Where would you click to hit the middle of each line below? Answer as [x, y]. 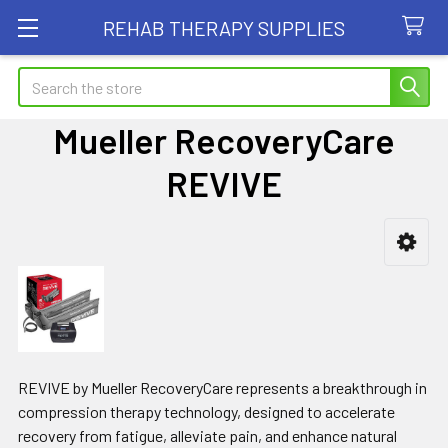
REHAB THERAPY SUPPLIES [224, 27]
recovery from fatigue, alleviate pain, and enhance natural [207, 436]
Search [41, 78]
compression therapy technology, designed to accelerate [206, 412]
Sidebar [68, 272]
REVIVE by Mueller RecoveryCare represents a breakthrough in [222, 388]
